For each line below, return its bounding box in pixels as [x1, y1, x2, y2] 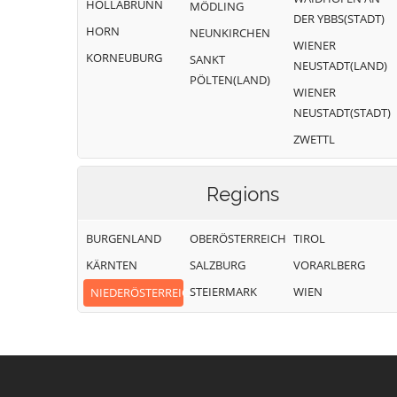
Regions [206, 183, 279, 206]
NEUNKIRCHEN [190, 25, 270, 41]
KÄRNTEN [86, 257, 137, 273]
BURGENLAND [86, 230, 161, 246]
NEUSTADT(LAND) [293, 58, 387, 74]
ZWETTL [293, 131, 335, 147]
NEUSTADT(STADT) [293, 105, 391, 121]
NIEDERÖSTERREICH [90, 284, 198, 300]
